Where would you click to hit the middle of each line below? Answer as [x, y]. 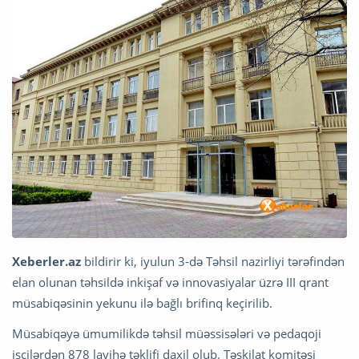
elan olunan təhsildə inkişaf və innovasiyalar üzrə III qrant [170, 282]
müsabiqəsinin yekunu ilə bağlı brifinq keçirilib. [144, 303]
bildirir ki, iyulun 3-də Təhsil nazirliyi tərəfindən [213, 261]
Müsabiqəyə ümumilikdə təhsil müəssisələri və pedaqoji [167, 333]
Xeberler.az [46, 261]
